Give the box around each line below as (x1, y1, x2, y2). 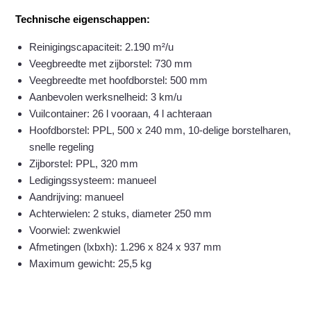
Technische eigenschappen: (15, 12, 151, 25)
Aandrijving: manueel (29, 190, 124, 203)
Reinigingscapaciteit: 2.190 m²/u (29, 40, 174, 53)
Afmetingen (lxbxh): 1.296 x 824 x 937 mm (29, 240, 222, 253)
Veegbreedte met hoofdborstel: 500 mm (29, 74, 208, 86)
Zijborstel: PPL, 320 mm (29, 157, 139, 169)
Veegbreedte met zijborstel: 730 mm (29, 57, 193, 69)
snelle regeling (29, 140, 94, 153)
